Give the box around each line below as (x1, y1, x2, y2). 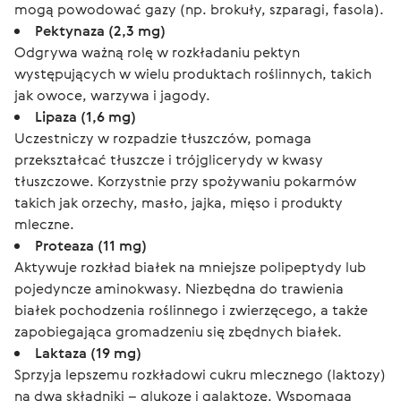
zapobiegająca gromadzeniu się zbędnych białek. (14, 321, 342, 341)
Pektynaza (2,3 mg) (35, 21, 166, 40)
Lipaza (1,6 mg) (35, 107, 136, 126)
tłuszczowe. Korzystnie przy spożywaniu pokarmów (14, 171, 356, 191)
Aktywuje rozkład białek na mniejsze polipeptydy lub (14, 257, 366, 277)
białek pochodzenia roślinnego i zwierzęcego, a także (14, 300, 368, 320)
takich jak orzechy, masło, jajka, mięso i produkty (14, 192, 343, 212)
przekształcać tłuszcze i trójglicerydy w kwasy (14, 149, 323, 169)
